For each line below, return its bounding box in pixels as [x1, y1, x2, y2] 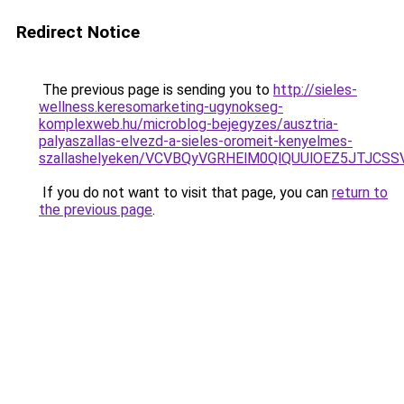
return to [332, 184, 388, 201]
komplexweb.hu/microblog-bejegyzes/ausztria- [39, 115, 338, 133]
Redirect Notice [16, 22, 140, 42]
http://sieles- [273, 81, 357, 98]
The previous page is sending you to [39, 81, 273, 98]
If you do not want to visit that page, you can [39, 184, 332, 201]
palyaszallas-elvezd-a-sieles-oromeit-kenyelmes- [39, 133, 353, 150]
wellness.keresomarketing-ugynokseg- [39, 98, 283, 115]
